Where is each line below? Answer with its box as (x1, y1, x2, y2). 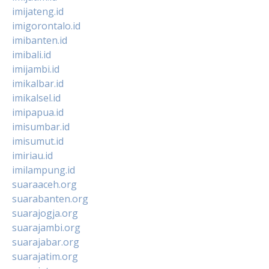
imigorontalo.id (12, 19, 80, 32)
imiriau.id (12, 148, 53, 162)
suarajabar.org (12, 235, 79, 249)
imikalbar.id (12, 76, 64, 90)
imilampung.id (12, 163, 75, 177)
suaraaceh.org (12, 177, 77, 191)
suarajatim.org (12, 249, 78, 263)
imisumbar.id (12, 119, 70, 133)
